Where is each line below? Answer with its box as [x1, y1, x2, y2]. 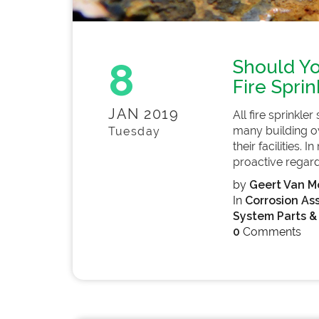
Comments [239, 225, 301, 239]
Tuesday [108, 125, 161, 138]
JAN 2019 [108, 105, 179, 122]
